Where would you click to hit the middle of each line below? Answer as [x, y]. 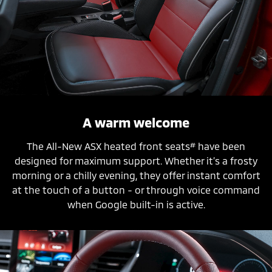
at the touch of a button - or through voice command [136, 189]
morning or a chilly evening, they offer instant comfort [136, 175]
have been [220, 146]
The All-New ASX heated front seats [108, 146]
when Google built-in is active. [136, 204]
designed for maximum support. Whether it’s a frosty [136, 160]
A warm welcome [136, 122]
